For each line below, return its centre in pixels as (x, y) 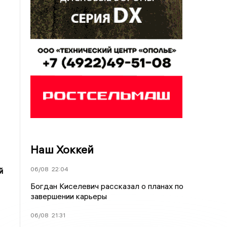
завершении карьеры (69, 196)
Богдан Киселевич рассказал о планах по (107, 186)
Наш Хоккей (62, 149)
